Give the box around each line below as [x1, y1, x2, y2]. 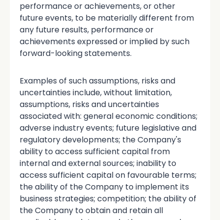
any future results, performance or [20, 24, 154, 36]
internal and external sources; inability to [20, 158, 176, 169]
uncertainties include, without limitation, [20, 87, 172, 99]
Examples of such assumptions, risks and [20, 75, 175, 87]
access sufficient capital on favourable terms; [20, 169, 196, 181]
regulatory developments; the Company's [20, 134, 181, 146]
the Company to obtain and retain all [20, 205, 163, 217]
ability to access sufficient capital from [20, 146, 170, 158]
